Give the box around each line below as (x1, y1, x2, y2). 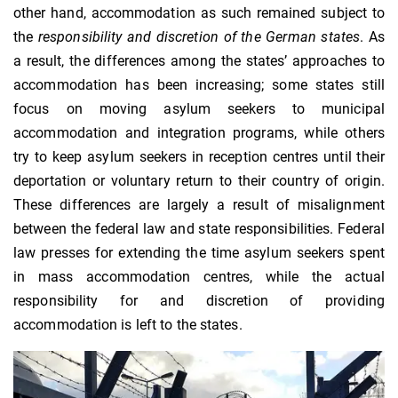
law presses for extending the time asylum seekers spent (13, 243, 385, 261)
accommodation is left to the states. (13, 315, 243, 333)
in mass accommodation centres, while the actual (13, 267, 385, 285)
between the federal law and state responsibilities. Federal (13, 219, 385, 237)
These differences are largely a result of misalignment (13, 195, 385, 213)
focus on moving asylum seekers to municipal (13, 99, 385, 117)
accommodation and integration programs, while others (13, 123, 385, 141)
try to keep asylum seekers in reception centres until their (13, 147, 385, 165)
